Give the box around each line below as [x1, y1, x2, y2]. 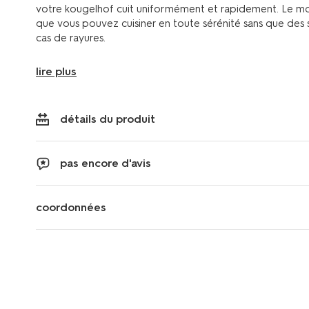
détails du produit [60, 112, 155, 126]
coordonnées [36, 200, 106, 214]
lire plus [36, 64, 77, 78]
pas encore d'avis [60, 156, 151, 170]
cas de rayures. [36, 31, 106, 44]
